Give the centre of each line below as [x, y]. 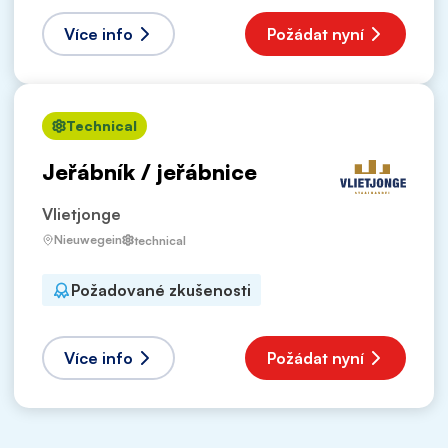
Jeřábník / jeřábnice [149, 171]
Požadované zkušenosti [161, 290]
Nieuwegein [88, 240]
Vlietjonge [81, 214]
